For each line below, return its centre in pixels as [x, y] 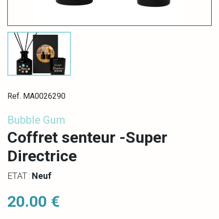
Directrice [42, 156]
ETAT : [20, 176]
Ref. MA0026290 [36, 96]
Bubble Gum [36, 120]
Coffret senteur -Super [87, 137]
